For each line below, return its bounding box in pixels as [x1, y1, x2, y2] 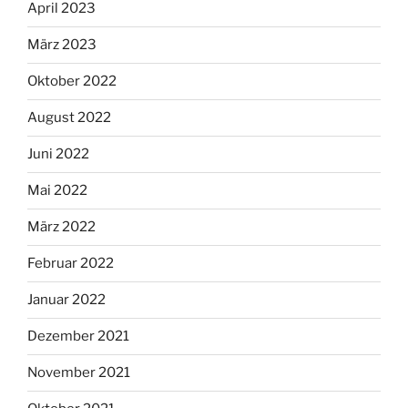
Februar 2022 [27, 255, 114, 272]
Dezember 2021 [27, 328, 129, 345]
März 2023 [27, 36, 97, 54]
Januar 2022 [27, 291, 106, 309]
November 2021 [27, 364, 130, 382]
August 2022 [27, 109, 111, 127]
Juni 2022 [27, 146, 89, 163]
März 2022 [27, 219, 96, 236]
